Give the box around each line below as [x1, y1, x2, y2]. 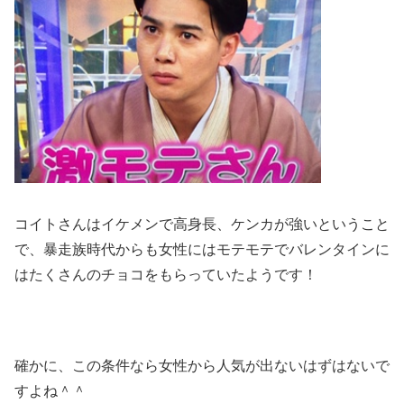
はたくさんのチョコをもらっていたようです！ [14, 266, 317, 282]
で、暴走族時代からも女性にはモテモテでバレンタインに [14, 241, 390, 257]
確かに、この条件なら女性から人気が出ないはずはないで [14, 357, 390, 373]
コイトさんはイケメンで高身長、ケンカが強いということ [14, 216, 390, 232]
